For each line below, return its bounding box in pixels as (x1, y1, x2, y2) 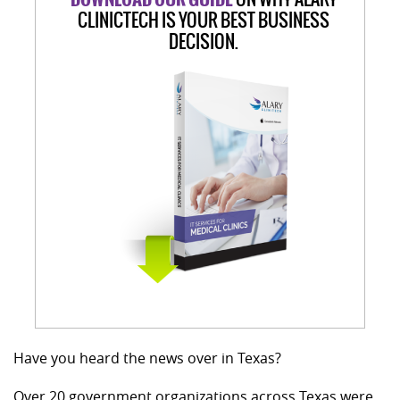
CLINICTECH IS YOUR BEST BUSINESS (78, 6, 329, 34)
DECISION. (169, 28, 238, 55)
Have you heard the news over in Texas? (13, 348, 281, 368)
